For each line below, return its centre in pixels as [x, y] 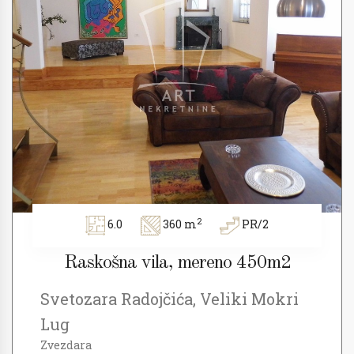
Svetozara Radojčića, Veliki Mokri [169, 299]
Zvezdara [66, 345]
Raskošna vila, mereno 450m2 [177, 263]
